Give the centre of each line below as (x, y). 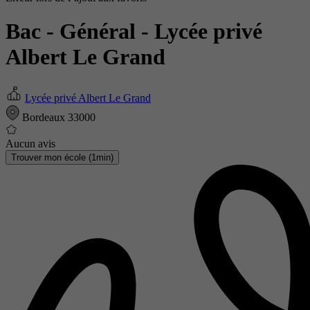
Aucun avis (30, 143)
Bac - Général (73, 31)
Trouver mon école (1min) (62, 157)
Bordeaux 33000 (57, 117)
